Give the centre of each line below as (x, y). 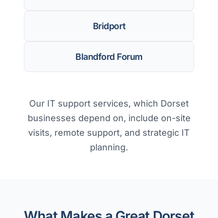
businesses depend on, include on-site (109, 118)
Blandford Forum (109, 57)
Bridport (109, 26)
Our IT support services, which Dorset (109, 104)
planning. (109, 147)
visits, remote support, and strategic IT (109, 133)
